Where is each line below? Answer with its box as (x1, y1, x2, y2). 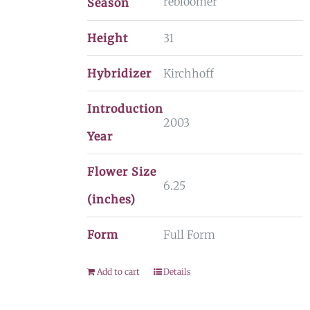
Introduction (86, 102, 163, 116)
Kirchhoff (163, 66, 214, 80)
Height (86, 31, 128, 45)
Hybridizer (86, 66, 152, 80)
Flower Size (86, 165, 156, 179)
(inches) (86, 192, 136, 206)
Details (163, 266, 191, 277)
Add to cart (96, 266, 140, 277)
